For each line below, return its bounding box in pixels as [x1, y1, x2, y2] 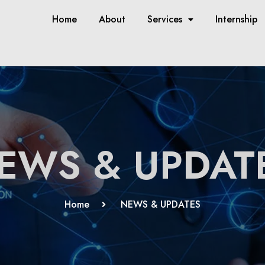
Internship [215, 12, 257, 26]
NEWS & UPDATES [120, 198, 201, 211]
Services [147, 12, 182, 26]
